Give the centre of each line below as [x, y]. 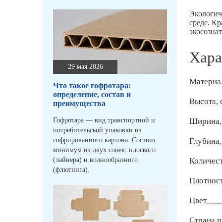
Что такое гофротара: [92, 86]
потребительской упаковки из [97, 130]
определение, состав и [92, 95]
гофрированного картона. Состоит [105, 140]
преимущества [79, 104]
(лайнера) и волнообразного [95, 160]
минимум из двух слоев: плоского [104, 150]
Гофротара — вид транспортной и [104, 120]
